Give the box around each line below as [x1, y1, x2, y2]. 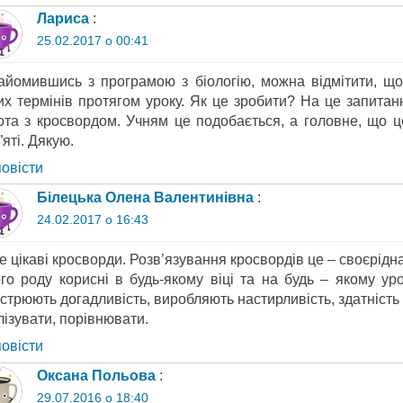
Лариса [36, 11, 89, 27]
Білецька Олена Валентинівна [36, 189, 254, 205]
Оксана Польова [36, 367, 156, 383]
